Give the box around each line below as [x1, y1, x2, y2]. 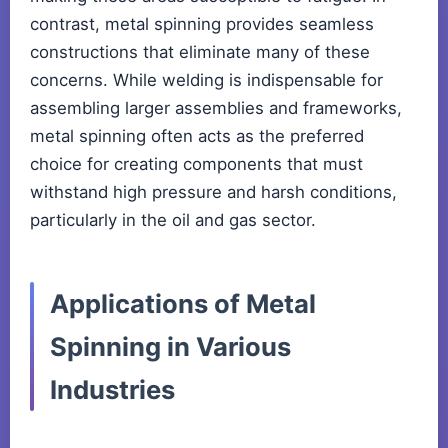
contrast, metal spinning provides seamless [30, 14, 374, 35]
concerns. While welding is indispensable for [30, 70, 383, 91]
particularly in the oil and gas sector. [30, 210, 316, 231]
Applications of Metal [50, 288, 316, 320]
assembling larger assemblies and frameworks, [30, 98, 402, 119]
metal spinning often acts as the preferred [30, 126, 364, 147]
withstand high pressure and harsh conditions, [30, 182, 397, 203]
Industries [50, 374, 175, 406]
